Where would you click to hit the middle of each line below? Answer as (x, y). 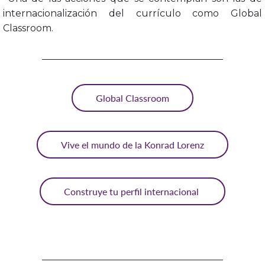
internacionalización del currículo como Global (132, 14)
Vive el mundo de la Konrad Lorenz (132, 145)
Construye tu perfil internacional (132, 192)
